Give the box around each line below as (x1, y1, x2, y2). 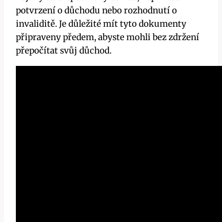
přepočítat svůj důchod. (16, 45, 111, 56)
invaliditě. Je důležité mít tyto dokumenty (16, 18, 186, 30)
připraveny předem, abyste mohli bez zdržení (16, 32, 199, 43)
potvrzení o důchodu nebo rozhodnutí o (16, 5, 177, 16)
